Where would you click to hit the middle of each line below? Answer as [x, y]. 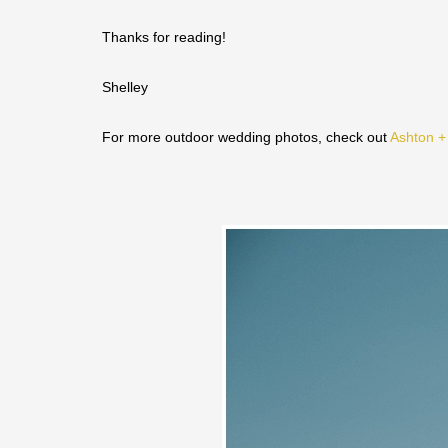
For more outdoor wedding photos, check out [246, 137]
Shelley [125, 87]
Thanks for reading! [164, 37]
